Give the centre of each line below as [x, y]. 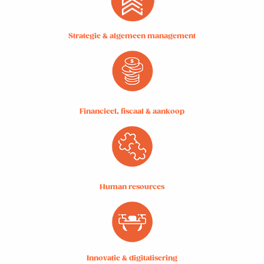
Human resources [132, 187]
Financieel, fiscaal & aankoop [132, 112]
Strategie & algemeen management [132, 37]
